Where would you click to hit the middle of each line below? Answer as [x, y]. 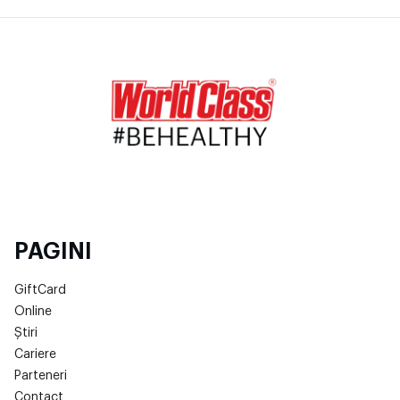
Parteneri [41, 375]
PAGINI [53, 251]
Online [33, 311]
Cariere [35, 354]
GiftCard [40, 290]
